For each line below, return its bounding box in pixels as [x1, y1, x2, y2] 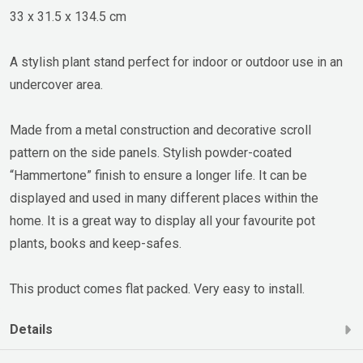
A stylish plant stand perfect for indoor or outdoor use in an [10, 54, 343, 70]
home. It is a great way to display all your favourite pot [10, 213, 315, 228]
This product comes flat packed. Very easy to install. [10, 281, 305, 297]
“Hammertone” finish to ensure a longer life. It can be [10, 168, 307, 183]
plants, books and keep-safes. [10, 236, 181, 251]
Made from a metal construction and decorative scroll [10, 122, 311, 138]
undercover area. [10, 77, 103, 92]
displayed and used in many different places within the [10, 190, 318, 206]
